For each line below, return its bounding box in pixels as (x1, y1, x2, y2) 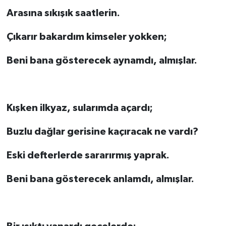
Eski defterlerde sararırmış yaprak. (6, 150, 169, 160)
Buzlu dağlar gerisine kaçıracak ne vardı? (6, 126, 198, 137)
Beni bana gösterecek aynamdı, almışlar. (6, 55, 197, 66)
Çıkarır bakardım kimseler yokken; (6, 31, 167, 42)
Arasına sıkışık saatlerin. (6, 8, 120, 18)
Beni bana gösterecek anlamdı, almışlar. (6, 174, 194, 184)
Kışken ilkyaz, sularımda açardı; (6, 102, 153, 113)
